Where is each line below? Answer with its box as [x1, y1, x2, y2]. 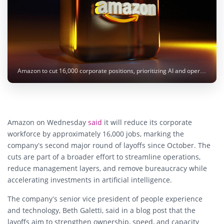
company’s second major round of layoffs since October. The [7, 140, 210, 150]
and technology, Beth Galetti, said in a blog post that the [7, 205, 195, 215]
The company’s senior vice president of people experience [7, 193, 202, 203]
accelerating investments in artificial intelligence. [7, 174, 172, 184]
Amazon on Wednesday [7, 117, 88, 127]
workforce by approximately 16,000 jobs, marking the [7, 128, 184, 138]
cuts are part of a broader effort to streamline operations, [7, 151, 200, 161]
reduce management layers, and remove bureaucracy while [7, 163, 207, 173]
